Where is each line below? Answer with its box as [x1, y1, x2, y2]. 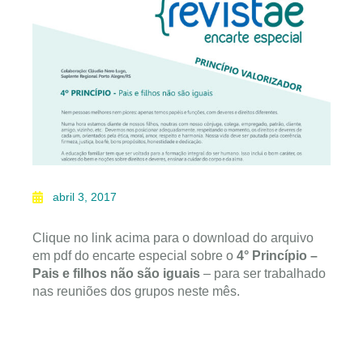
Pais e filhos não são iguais [32, 266, 200, 280]
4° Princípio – [237, 248, 318, 263]
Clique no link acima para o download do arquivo [32, 230, 314, 245]
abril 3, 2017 [53, 190, 117, 203]
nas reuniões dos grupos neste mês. [32, 284, 240, 298]
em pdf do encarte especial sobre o [32, 248, 237, 263]
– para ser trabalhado [200, 266, 326, 280]
